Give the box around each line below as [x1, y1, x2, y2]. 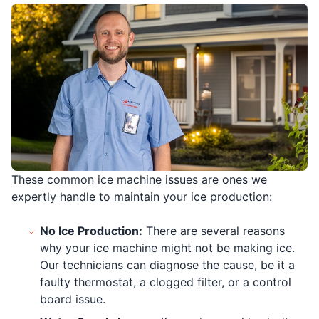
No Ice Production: [40, 223, 142, 238]
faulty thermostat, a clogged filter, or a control [40, 274, 291, 289]
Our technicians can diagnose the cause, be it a [40, 257, 295, 272]
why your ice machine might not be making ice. [40, 240, 295, 255]
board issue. [40, 291, 105, 306]
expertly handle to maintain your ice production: [11, 189, 272, 204]
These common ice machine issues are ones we [11, 172, 267, 187]
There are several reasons [142, 223, 285, 238]
